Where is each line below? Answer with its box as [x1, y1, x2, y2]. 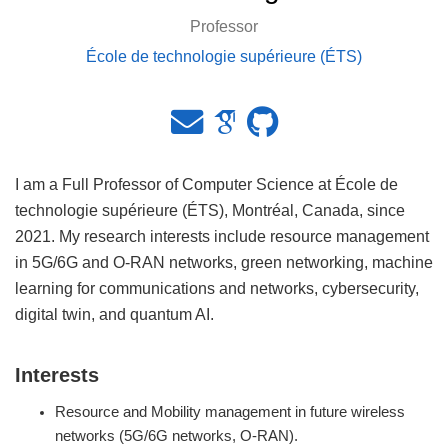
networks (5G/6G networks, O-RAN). [55, 427, 298, 444]
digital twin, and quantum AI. [15, 304, 214, 323]
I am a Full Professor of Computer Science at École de [15, 174, 398, 193]
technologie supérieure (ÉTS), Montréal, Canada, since [15, 200, 405, 219]
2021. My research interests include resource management [15, 226, 429, 245]
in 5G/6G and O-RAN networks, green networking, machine [15, 252, 433, 271]
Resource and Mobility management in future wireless [55, 403, 405, 420]
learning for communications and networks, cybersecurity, [15, 278, 419, 297]
